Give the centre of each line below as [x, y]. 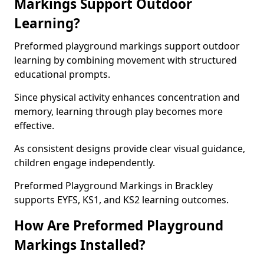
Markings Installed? [80, 245]
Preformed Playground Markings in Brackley [113, 186]
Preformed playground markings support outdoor [127, 46]
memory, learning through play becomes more [118, 111]
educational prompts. [62, 74]
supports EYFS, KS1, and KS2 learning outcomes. [121, 200]
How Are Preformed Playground [119, 225]
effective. [34, 126]
